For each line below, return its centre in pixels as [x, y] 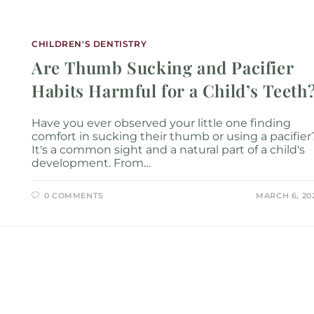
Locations [145, 34]
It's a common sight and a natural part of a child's [169, 150]
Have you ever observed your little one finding [162, 123]
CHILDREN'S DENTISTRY [89, 44]
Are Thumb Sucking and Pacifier [163, 67]
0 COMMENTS [74, 196]
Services [56, 34]
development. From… [91, 163]
